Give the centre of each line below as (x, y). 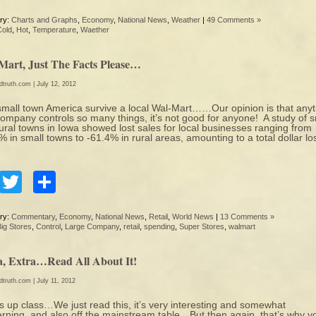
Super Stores (202, 226)
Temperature (54, 30)
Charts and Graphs (44, 20)
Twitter (55, 182)
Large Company (92, 226)
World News (193, 217)
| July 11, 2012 (53, 281)
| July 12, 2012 (54, 84)
